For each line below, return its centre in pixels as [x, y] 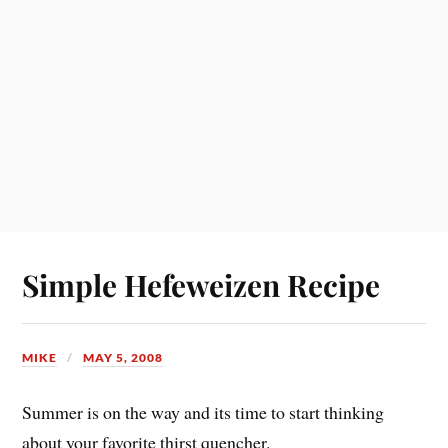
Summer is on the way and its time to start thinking [203, 412]
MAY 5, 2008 [123, 357]
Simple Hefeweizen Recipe [201, 284]
